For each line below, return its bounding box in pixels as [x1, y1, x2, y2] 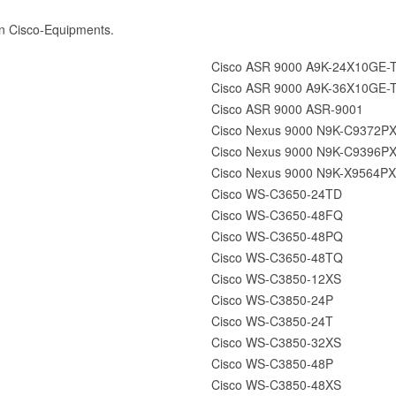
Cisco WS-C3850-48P [211, 354, 333, 372]
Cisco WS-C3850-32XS [211, 332, 341, 351]
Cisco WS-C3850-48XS [211, 375, 341, 393]
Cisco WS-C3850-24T [211, 311, 333, 330]
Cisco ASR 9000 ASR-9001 [211, 99, 363, 118]
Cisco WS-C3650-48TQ [211, 247, 343, 266]
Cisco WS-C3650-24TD [211, 184, 342, 202]
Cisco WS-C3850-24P [211, 290, 333, 308]
